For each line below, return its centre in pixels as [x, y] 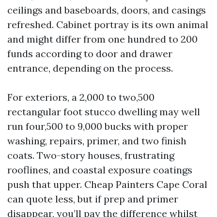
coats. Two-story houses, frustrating [91, 155]
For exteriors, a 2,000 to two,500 [81, 97]
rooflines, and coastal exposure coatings [100, 170]
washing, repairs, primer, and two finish [97, 141]
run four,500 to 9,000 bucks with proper [98, 126]
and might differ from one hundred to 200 [102, 39]
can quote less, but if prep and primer [93, 199]
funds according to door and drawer [90, 54]
